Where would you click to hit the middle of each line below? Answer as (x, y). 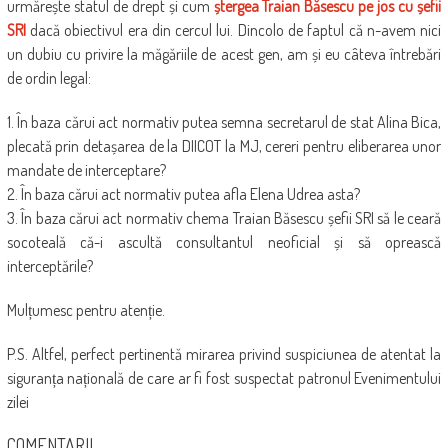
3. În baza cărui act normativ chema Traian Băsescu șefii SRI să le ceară (224, 218)
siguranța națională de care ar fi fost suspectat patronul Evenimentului (224, 378)
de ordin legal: (48, 78)
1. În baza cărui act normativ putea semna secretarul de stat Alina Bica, (224, 122)
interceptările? (49, 266)
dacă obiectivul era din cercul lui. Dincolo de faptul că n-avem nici (233, 30)
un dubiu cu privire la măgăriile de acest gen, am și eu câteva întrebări (224, 54)
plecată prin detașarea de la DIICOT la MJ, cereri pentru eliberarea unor (224, 146)
